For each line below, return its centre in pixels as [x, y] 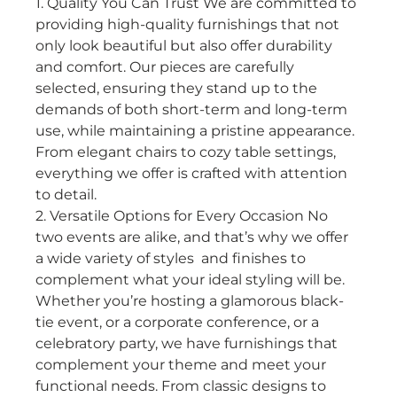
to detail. [66, 195]
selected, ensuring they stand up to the [179, 89]
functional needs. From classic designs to [183, 386]
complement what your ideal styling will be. [192, 280]
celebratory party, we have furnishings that [189, 344]
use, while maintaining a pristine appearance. [197, 131]
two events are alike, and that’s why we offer [194, 237]
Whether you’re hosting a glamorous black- [190, 301]
